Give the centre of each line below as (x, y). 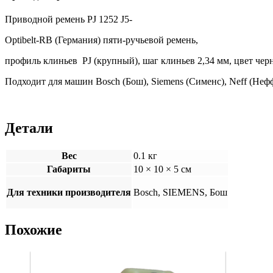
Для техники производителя (69, 193)
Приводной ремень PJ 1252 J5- (69, 19)
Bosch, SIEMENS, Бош (180, 193)
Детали (29, 128)
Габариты (69, 169)
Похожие (34, 230)
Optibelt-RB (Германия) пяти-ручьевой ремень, (101, 40)
